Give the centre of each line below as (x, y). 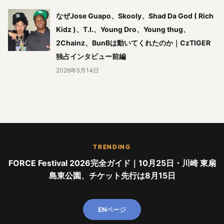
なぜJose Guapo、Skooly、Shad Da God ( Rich (135, 16)
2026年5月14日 (77, 70)
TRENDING (112, 147)
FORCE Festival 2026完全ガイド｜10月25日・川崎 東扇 (112, 163)
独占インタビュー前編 (91, 56)
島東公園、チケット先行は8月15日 (112, 176)
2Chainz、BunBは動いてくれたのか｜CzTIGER (133, 43)
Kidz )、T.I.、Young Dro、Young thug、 (123, 29)
